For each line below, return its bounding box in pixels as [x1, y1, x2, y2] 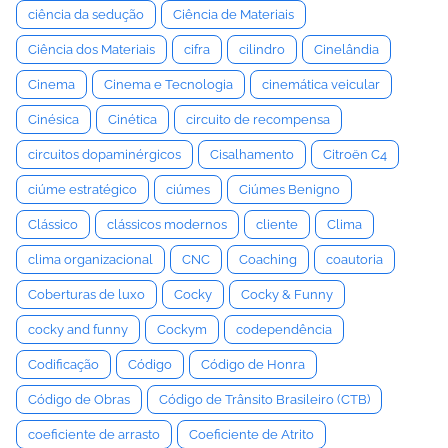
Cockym [157, 322, 207, 337]
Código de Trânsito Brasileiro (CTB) [159, 392, 370, 407]
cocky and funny [28, 322, 128, 337]
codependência [236, 322, 332, 337]
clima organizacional [28, 252, 153, 267]
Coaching [239, 252, 297, 267]
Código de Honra [201, 357, 305, 372]
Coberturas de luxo [28, 287, 145, 302]
